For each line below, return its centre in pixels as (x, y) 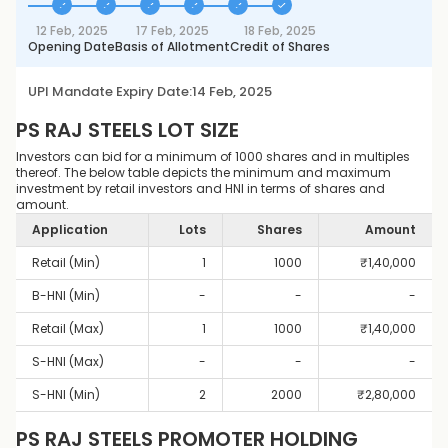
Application (70, 229)
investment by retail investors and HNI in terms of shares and (200, 188)
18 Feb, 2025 (280, 30)
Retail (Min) (66, 262)
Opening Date (71, 46)
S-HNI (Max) (68, 361)
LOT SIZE (196, 130)
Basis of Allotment (172, 46)
